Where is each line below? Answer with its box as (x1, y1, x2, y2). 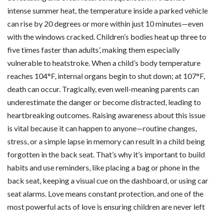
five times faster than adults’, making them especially (7, 45, 180, 54)
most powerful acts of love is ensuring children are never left (7, 201, 205, 211)
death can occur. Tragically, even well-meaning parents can (7, 84, 199, 93)
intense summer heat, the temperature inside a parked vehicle (7, 5, 208, 15)
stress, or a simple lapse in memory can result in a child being (7, 136, 205, 146)
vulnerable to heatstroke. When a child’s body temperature (7, 58, 201, 67)
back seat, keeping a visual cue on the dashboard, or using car (7, 175, 208, 185)
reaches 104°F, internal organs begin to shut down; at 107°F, (7, 71, 205, 80)
